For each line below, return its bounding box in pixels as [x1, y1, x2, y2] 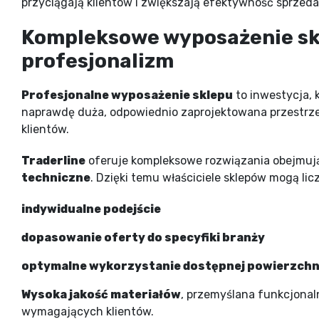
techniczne [21, 170, 90, 184]
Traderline [21, 153, 85, 167]
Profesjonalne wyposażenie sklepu [21, 88, 233, 102]
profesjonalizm [21, 48, 174, 73]
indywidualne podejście [21, 202, 161, 216]
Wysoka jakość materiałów [21, 287, 181, 301]
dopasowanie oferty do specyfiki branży [21, 230, 265, 244]
